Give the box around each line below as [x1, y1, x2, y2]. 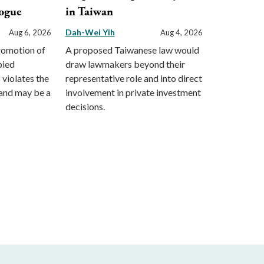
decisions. [65, 101, 105, 113]
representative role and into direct [65, 72, 202, 84]
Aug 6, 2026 [8, 28, 51, 38]
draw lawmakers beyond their [65, 58, 185, 70]
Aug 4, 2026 [160, 28, 203, 38]
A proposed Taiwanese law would [65, 44, 199, 56]
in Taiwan [65, 5, 113, 20]
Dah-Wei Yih [65, 27, 115, 38]
